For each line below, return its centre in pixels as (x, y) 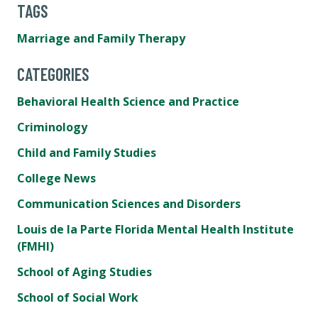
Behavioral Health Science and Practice (128, 102)
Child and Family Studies (87, 153)
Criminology (52, 127)
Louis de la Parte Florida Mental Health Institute (155, 230)
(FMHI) (35, 247)
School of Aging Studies (84, 272)
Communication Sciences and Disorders (129, 204)
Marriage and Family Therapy (101, 39)
